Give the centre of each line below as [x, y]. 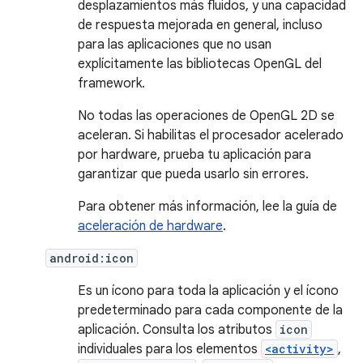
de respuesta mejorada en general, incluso [200, 25]
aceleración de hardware [150, 226]
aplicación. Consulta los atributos [177, 330]
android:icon [92, 258]
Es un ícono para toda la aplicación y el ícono [208, 291]
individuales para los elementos [169, 349]
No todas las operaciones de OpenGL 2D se [206, 116]
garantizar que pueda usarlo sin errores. [193, 174]
